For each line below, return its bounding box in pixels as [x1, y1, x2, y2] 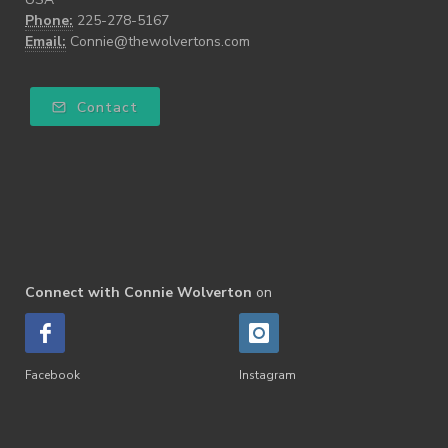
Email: [25, 31, 66, 51]
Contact [72, 97, 138, 117]
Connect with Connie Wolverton [25, 282, 252, 302]
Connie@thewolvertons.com [70, 31, 250, 51]
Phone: [25, 10, 73, 30]
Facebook [25, 366, 80, 383]
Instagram [239, 366, 296, 383]
